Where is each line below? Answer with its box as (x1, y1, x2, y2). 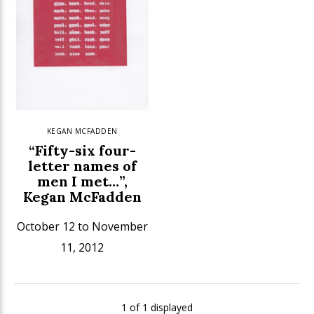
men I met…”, (36, 172, 128, 190)
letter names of (27, 156, 137, 175)
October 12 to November (16, 218, 148, 234)
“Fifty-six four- (28, 141, 136, 159)
